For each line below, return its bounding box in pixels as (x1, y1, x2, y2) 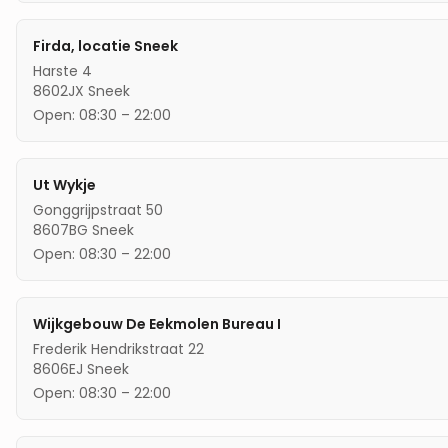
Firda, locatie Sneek (33, 35, 178, 56)
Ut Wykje (33, 174, 96, 195)
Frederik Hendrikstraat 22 (33, 338, 204, 359)
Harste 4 (33, 60, 92, 81)
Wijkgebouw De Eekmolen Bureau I (33, 313, 281, 334)
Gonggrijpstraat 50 (33, 199, 163, 220)
